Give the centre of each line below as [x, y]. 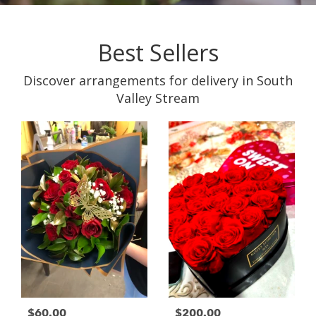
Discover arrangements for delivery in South [158, 81]
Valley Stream [158, 98]
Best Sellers [158, 53]
